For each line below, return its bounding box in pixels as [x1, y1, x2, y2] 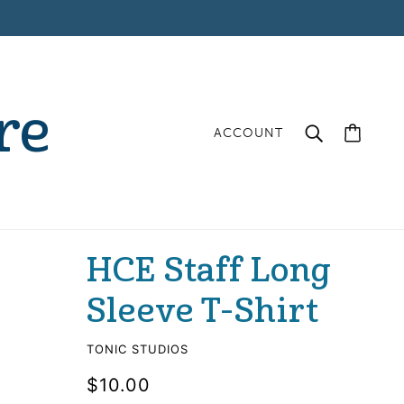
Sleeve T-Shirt [87, 291, 319, 331]
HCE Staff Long [87, 251, 332, 290]
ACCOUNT [214, 125, 283, 140]
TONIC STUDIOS [87, 342, 188, 356]
